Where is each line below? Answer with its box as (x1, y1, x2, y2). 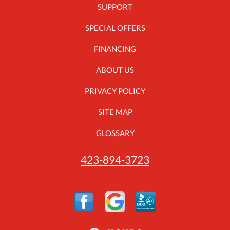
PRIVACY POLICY (85, 86, 145, 96)
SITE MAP (98, 107, 132, 117)
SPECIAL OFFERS (85, 23, 145, 33)
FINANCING (94, 44, 136, 54)
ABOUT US (96, 65, 134, 75)
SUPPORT (98, 2, 132, 12)
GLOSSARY (95, 128, 135, 138)
